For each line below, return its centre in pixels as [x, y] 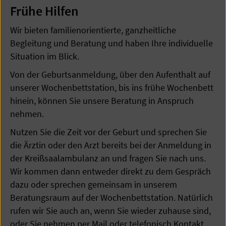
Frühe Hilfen [44, 11]
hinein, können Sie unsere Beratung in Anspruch [102, 101]
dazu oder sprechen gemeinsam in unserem [94, 184]
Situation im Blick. [45, 56]
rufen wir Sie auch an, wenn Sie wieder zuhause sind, [110, 211]
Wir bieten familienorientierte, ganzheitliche [93, 30]
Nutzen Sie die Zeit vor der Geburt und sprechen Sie [108, 132]
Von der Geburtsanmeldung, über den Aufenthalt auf [110, 74]
